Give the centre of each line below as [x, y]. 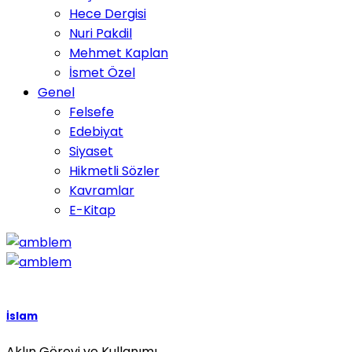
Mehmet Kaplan [119, 53]
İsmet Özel [102, 73]
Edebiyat [96, 132]
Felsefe [92, 112]
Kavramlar [102, 191]
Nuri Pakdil [101, 33]
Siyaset [91, 151]
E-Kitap [92, 210]
